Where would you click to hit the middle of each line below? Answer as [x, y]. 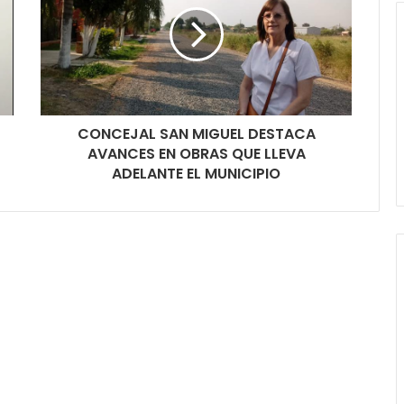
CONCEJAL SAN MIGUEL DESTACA [196, 133]
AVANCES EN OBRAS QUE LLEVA [196, 153]
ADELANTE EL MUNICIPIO [196, 173]
